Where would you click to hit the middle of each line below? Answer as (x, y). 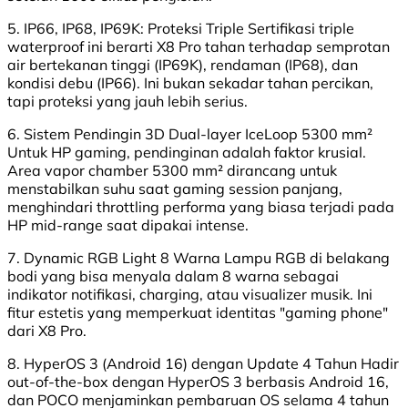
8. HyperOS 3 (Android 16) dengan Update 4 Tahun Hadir (203, 363)
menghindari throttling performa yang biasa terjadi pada (201, 206)
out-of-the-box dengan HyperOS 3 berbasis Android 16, (198, 381)
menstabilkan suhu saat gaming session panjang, (175, 188)
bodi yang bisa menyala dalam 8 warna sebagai (173, 275)
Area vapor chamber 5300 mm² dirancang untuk (172, 170)
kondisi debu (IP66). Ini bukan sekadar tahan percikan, (190, 82)
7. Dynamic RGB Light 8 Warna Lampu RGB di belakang (199, 257)
